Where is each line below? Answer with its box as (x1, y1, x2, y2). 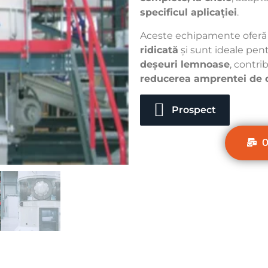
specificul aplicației (140, 7, 237, 19)
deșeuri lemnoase (140, 58, 230, 70)
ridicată (140, 44, 178, 56)
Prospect (172, 104, 216, 116)
